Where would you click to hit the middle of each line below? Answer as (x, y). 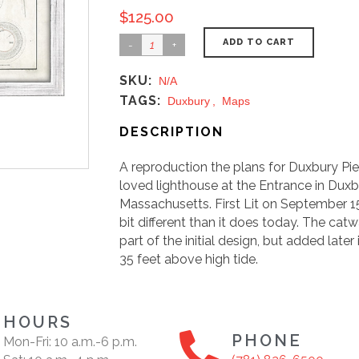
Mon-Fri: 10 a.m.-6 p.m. (70, 342)
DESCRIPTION (171, 132)
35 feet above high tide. (189, 259)
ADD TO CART (259, 42)
